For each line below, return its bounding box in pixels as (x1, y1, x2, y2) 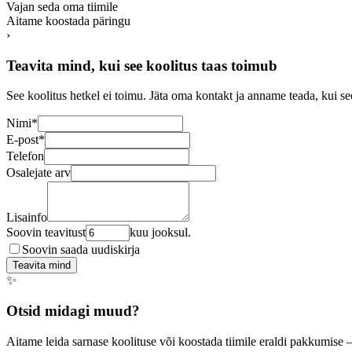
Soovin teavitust (6, 225, 86, 240)
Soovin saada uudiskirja (22, 243, 140, 257)
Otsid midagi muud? (6, 302, 140, 319)
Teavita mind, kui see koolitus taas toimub (6, 57, 277, 74)
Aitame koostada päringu (6, 13, 130, 27)
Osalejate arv (6, 166, 71, 180)
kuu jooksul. (130, 225, 191, 240)
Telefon (6, 149, 44, 163)
